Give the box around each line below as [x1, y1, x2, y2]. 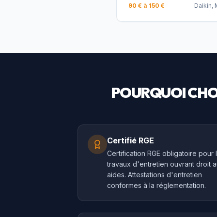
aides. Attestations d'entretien [107, 170, 202, 179]
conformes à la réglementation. [107, 181, 206, 189]
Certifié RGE [107, 136, 154, 145]
